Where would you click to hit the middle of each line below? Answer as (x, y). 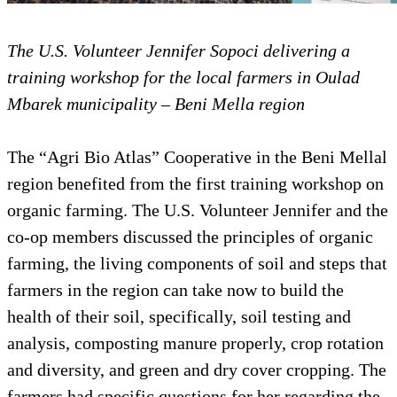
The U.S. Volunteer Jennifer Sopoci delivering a (179, 50)
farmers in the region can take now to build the (175, 289)
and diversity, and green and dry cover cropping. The (197, 369)
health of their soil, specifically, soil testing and (179, 316)
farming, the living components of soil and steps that (197, 263)
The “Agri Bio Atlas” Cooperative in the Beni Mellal (197, 156)
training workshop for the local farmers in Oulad (183, 77)
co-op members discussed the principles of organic (190, 236)
